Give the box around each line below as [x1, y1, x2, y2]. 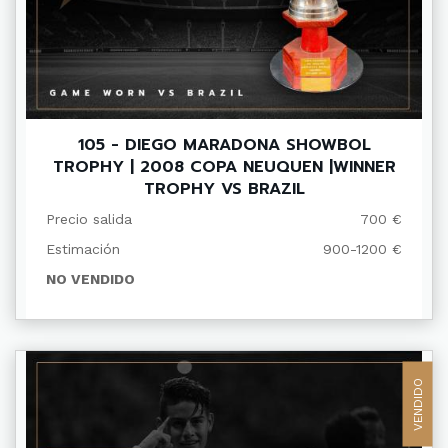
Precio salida [46, 211, 132, 228]
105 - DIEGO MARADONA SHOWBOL [77, 133, 371, 158]
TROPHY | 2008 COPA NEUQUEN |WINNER [52, 155, 396, 180]
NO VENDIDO [46, 271, 135, 288]
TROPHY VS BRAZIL [143, 177, 305, 202]
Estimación [46, 241, 120, 258]
